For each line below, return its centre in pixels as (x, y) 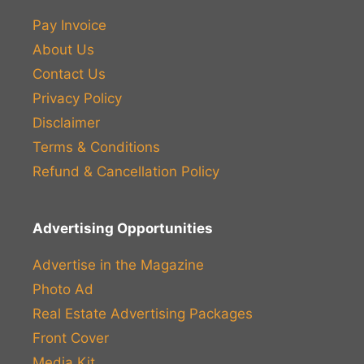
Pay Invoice (69, 25)
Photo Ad (63, 289)
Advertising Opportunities (123, 228)
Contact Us (69, 74)
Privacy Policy (77, 98)
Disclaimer (66, 122)
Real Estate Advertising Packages (143, 313)
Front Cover (71, 338)
